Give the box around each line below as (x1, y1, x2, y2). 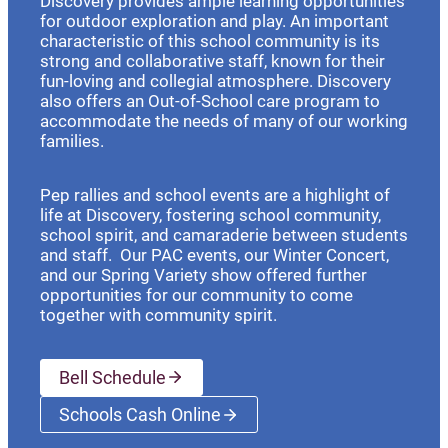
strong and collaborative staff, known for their (40, 50, 385, 71)
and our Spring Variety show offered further (40, 264, 367, 285)
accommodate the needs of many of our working (40, 110, 408, 131)
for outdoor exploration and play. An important (40, 10, 389, 31)
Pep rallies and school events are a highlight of (40, 184, 390, 205)
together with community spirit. (40, 304, 281, 325)
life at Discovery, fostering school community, (40, 204, 381, 225)
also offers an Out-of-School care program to (40, 90, 380, 111)
